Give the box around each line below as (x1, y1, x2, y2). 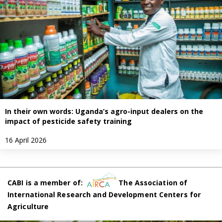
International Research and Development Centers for (7, 189, 201, 199)
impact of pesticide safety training (5, 116, 134, 126)
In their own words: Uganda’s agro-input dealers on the (5, 107, 203, 116)
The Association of (116, 177, 188, 187)
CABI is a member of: (7, 177, 87, 187)
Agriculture (7, 201, 49, 211)
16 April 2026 (5, 135, 47, 145)
